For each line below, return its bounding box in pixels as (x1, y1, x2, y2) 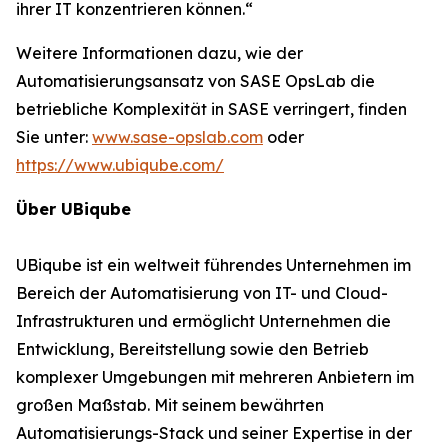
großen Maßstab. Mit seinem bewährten (16, 395, 324, 415)
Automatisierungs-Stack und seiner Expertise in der (16, 423, 412, 443)
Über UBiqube (16, 199, 131, 219)
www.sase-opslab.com (92, 127, 263, 147)
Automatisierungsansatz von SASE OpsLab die (16, 71, 375, 91)
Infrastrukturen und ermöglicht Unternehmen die (16, 311, 391, 331)
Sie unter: (16, 127, 92, 147)
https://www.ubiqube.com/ (16, 155, 224, 175)
